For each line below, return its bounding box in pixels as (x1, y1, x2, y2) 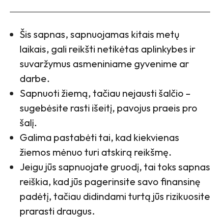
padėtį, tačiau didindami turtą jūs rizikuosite (20, 190, 210, 203)
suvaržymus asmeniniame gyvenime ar (20, 57, 189, 70)
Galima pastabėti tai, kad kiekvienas (20, 131, 179, 144)
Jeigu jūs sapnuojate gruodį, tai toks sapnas (20, 161, 210, 173)
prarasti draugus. (20, 205, 95, 218)
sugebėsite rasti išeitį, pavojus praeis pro (20, 102, 197, 114)
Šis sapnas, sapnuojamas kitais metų (20, 28, 179, 41)
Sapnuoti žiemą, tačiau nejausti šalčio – (20, 87, 191, 100)
